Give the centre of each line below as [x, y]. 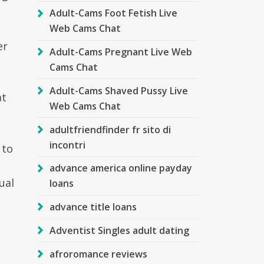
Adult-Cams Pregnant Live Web [121, 52]
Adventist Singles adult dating [119, 230]
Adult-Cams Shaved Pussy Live [118, 90]
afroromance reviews [98, 254]
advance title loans [93, 207]
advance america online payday [121, 168]
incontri [67, 145]
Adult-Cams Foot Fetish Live [113, 13]
